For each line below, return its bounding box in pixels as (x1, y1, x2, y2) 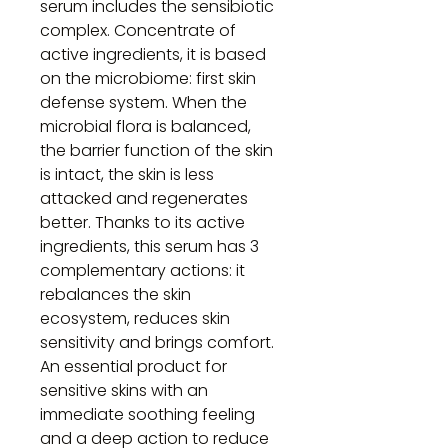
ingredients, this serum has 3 (40, 235, 259, 258)
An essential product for (40, 355, 227, 378)
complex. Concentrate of (40, 19, 236, 42)
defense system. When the (40, 91, 247, 114)
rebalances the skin (40, 283, 191, 306)
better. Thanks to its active (40, 211, 245, 234)
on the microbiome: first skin (40, 67, 256, 90)
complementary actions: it (40, 259, 245, 282)
